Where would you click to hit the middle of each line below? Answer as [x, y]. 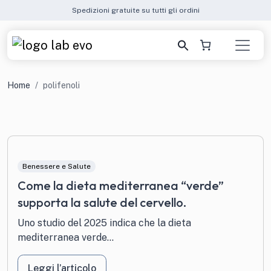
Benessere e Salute [56, 167]
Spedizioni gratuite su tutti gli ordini [135, 10]
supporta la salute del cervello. [102, 203]
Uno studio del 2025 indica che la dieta [104, 223]
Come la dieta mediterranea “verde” [121, 186]
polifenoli [61, 85]
